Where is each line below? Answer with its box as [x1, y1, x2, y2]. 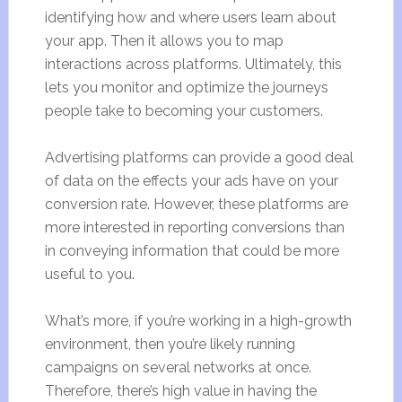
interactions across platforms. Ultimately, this [44, 56, 342, 73]
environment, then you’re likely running [44, 336, 295, 353]
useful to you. [44, 266, 135, 283]
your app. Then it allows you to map [44, 32, 284, 49]
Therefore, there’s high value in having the [44, 382, 317, 399]
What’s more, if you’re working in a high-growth [44, 312, 352, 329]
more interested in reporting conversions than [44, 219, 345, 236]
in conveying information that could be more [44, 242, 339, 259]
